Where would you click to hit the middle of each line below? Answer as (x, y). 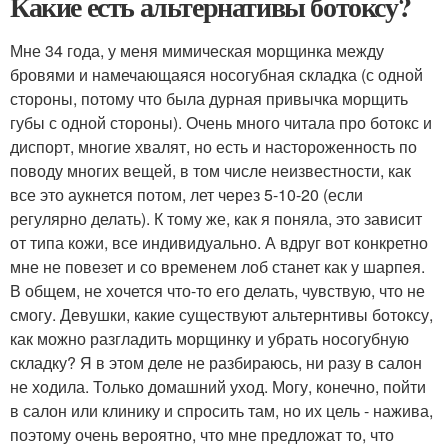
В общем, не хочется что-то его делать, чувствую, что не (217, 291)
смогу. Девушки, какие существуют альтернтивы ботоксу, (221, 315)
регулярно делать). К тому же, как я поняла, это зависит (216, 219)
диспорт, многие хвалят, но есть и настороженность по (213, 147)
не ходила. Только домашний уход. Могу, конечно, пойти (218, 387)
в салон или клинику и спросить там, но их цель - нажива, (221, 411)
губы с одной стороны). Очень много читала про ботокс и (221, 123)
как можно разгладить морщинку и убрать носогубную (209, 339)
